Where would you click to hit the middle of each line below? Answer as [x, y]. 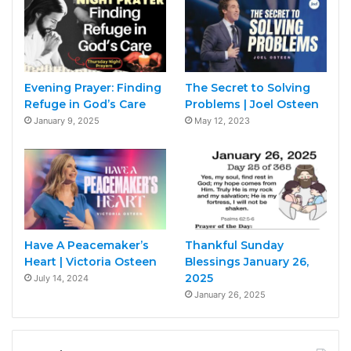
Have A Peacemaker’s [87, 245]
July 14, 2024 [61, 278]
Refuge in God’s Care [85, 105]
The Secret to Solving [247, 88]
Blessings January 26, [246, 261]
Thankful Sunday [234, 245]
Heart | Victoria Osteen [90, 261]
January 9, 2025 [67, 121]
